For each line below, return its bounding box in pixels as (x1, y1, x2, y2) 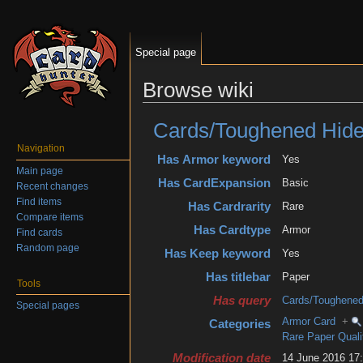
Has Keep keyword (164, 246, 271, 261)
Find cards (16, 226, 62, 238)
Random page (16, 241, 79, 254)
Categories (208, 317, 271, 331)
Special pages (16, 300, 79, 312)
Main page (16, 164, 63, 177)
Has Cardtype (193, 223, 271, 237)
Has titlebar (205, 270, 271, 284)
